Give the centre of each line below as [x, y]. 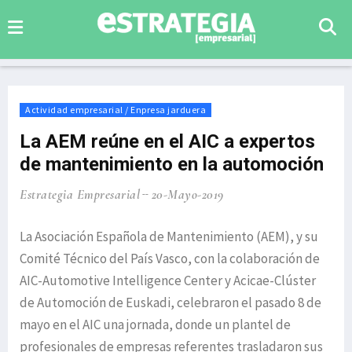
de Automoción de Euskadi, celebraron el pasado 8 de [170, 302]
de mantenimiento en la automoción [172, 164]
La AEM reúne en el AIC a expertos [167, 141]
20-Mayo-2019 [187, 194]
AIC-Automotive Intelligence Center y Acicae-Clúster [168, 280]
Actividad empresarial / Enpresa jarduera [115, 110]
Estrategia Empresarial [80, 194]
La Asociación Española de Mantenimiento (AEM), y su [169, 236]
